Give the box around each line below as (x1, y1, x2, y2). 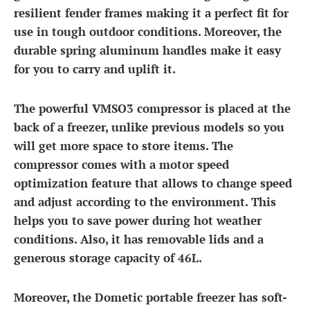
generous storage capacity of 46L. (14, 250, 202, 266)
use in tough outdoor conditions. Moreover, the (14, 24, 282, 39)
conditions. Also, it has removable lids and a (14, 231, 264, 247)
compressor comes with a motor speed (14, 156, 229, 172)
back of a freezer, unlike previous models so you (14, 119, 284, 135)
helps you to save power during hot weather (14, 212, 262, 228)
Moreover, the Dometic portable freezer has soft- (14, 289, 287, 305)
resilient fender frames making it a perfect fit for (14, 5, 289, 21)
